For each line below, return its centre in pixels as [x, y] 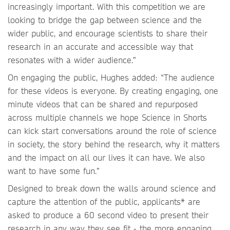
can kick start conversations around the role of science [112, 131]
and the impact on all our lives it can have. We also [106, 157]
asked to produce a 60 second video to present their [108, 215]
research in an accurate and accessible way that [100, 46]
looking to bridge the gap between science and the [105, 20]
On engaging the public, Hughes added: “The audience [111, 77]
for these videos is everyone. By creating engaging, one [113, 91]
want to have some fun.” [54, 171]
